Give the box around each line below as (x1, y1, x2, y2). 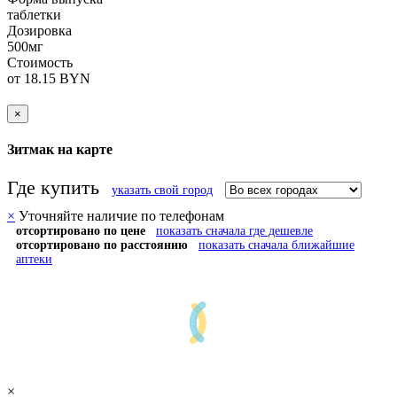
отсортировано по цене (16, 224, 152, 238)
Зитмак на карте (7, 141, 113, 157)
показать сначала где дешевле (156, 224, 313, 238)
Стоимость (7, 54, 73, 70)
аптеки (16, 253, 52, 267)
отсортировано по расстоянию (16, 238, 188, 253)
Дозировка (7, 22, 72, 38)
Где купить (7, 176, 99, 199)
